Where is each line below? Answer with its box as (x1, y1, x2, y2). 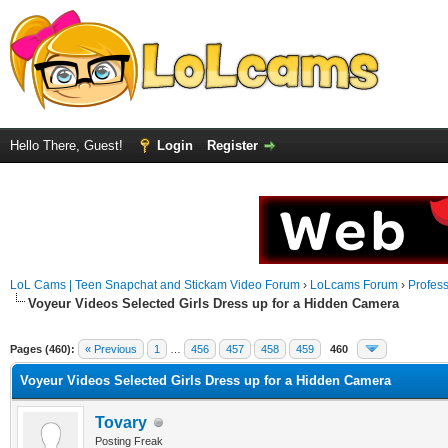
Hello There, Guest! (10, 138, 127, 153)
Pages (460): (10, 343, 75, 355)
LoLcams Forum (310, 278, 398, 292)
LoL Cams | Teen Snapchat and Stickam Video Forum (10, 278, 300, 292)
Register (207, 138, 258, 153)
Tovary (95, 414, 147, 431)
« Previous (85, 343, 137, 355)
